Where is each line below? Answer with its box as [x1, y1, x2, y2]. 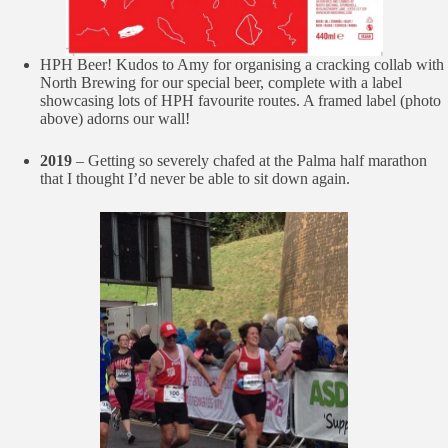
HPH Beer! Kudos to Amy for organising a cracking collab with [40, 56, 444, 73]
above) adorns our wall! [40, 110, 190, 127]
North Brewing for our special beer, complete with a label [40, 74, 402, 91]
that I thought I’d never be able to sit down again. [40, 170, 350, 187]
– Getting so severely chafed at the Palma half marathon [76, 152, 427, 169]
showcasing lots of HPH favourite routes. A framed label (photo [40, 92, 441, 109]
